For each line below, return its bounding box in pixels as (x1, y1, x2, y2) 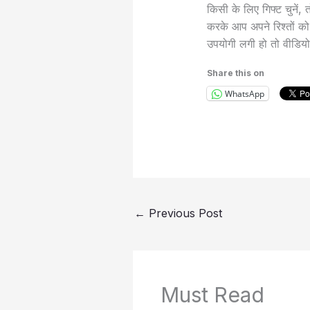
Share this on (206, 68, 264, 79)
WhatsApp (224, 87, 264, 100)
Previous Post (145, 206, 222, 220)
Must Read (161, 282, 264, 307)
